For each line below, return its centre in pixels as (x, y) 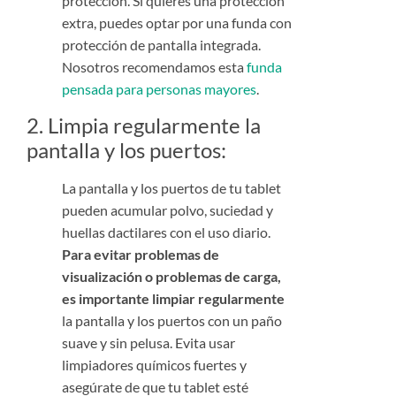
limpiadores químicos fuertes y (154, 364)
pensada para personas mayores (159, 89)
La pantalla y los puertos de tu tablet (171, 187)
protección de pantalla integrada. (161, 45)
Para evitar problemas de (141, 254)
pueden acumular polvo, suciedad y (168, 209)
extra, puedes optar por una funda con (177, 23)
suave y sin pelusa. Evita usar (148, 342)
